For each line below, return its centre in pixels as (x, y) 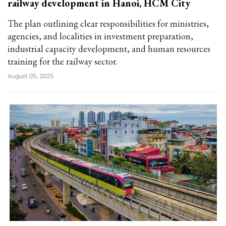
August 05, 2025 (31, 75)
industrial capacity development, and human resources (109, 49)
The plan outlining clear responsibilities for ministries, (108, 23)
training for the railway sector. (63, 61)
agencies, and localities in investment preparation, (100, 36)
